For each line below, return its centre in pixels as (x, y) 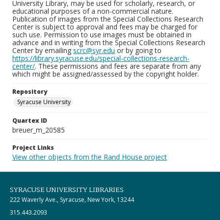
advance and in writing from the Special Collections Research (109, 42)
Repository (30, 92)
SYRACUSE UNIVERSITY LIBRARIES (67, 190)
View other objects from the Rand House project (90, 157)
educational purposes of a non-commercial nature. (93, 11)
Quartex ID (30, 121)
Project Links (33, 148)
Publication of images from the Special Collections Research (108, 19)
